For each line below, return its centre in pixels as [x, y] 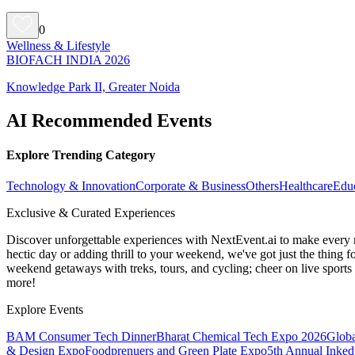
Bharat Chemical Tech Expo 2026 [241, 337]
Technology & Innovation [71, 186]
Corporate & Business [191, 186]
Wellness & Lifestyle [58, 45]
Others [262, 186]
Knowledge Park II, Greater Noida [93, 86]
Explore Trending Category [81, 155]
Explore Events [45, 310]
